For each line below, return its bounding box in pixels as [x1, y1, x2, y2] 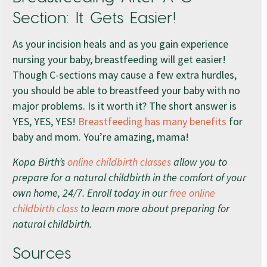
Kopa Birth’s [13, 154, 67, 169]
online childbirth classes [67, 154, 171, 169]
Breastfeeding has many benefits [78, 114, 226, 128]
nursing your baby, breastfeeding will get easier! [13, 52, 226, 66]
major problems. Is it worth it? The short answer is [13, 98, 237, 113]
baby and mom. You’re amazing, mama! [13, 129, 189, 144]
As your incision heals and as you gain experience [13, 36, 228, 51]
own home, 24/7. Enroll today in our [13, 185, 169, 200]
